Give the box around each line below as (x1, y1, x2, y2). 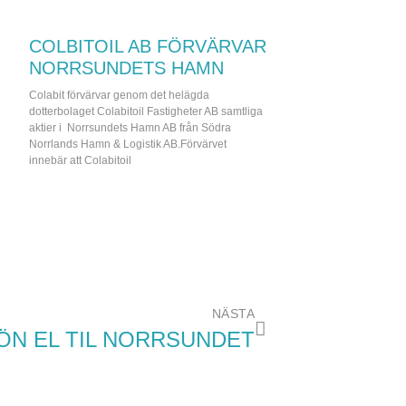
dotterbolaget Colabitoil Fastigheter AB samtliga (29, 105, 263, 118)
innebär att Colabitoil (29, 154, 131, 167)
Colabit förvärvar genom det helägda (29, 89, 209, 101)
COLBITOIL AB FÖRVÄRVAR (29, 36, 266, 56)
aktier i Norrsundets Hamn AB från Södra (29, 121, 231, 134)
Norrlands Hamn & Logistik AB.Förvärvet (29, 138, 227, 150)
